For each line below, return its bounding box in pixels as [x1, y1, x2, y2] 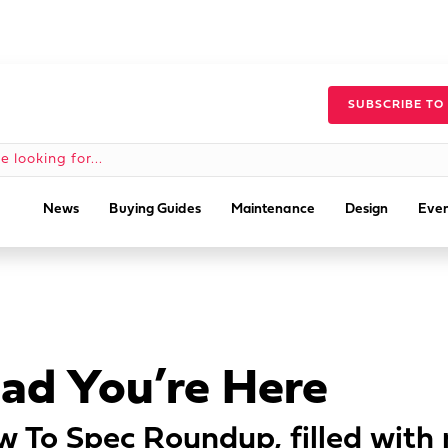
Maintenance [230, 202, 315, 217]
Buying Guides [109, 202, 201, 217]
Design [344, 202, 389, 217]
